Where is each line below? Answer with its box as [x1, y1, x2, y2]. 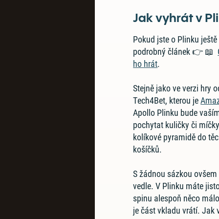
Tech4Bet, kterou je [133, 95, 201, 106]
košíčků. [133, 144, 162, 154]
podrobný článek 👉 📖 [133, 46, 218, 57]
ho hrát [133, 59, 158, 69]
